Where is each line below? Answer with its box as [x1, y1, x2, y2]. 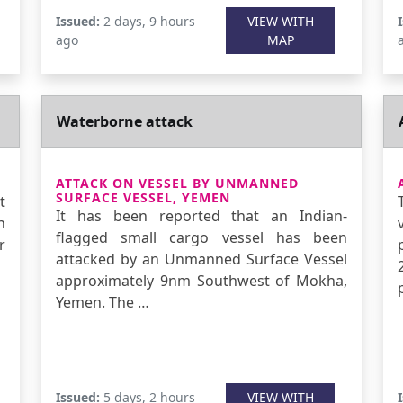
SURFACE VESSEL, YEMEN [56, 189, 230, 206]
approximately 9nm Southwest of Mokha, [56, 271, 347, 291]
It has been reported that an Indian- [56, 206, 347, 226]
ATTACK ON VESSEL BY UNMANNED [56, 175, 299, 192]
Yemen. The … [56, 292, 149, 312]
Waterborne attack [57, 112, 193, 131]
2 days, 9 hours [100, 13, 195, 30]
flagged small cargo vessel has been [56, 228, 347, 247]
